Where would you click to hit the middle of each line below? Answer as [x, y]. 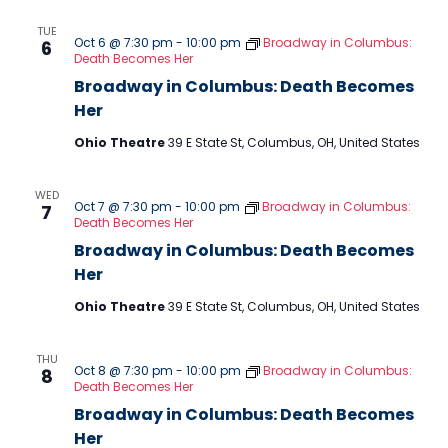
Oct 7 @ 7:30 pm [122, 206]
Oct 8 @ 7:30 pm [123, 370]
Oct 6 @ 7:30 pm [123, 42]
